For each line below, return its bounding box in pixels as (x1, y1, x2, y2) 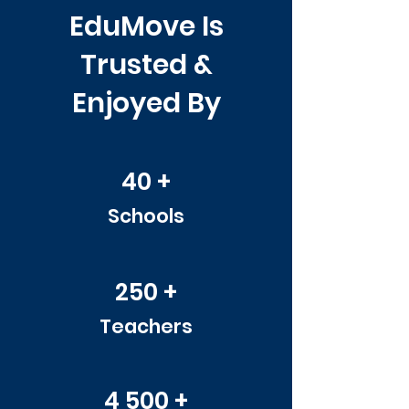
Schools (108, 203, 184, 229)
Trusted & (79, 46, 213, 84)
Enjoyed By (71, 84, 221, 122)
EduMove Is (68, 7, 224, 46)
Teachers (100, 313, 193, 340)
